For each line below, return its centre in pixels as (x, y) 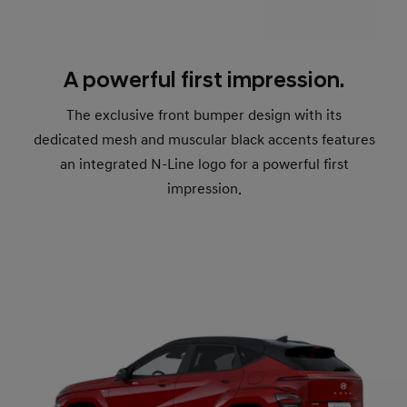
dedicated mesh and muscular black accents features (204, 139)
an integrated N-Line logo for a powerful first (204, 164)
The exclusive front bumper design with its (204, 115)
